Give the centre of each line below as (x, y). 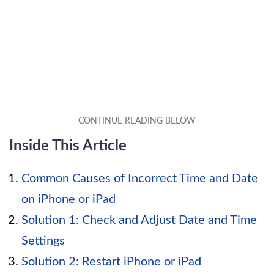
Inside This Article (68, 146)
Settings (43, 241)
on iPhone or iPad (68, 200)
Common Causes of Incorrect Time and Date (140, 179)
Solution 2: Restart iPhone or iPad (111, 262)
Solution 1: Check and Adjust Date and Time (139, 220)
